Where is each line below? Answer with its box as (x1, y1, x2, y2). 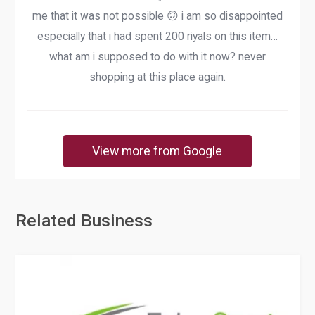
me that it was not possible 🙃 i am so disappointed (32, 8, 283, 22)
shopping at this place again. (89, 70, 226, 84)
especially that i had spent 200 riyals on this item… (37, 29, 278, 43)
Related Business (15, 210, 153, 231)
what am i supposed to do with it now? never (49, 49, 266, 63)
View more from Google (92, 143, 223, 159)
